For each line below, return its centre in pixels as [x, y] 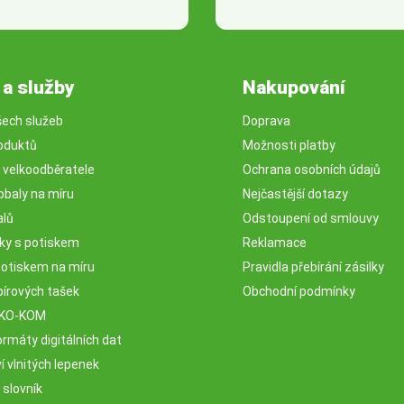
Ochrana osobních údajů [312, 170]
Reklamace [275, 243]
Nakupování [294, 87]
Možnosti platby [289, 145]
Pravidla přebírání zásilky [313, 267]
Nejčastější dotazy [295, 194]
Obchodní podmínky [299, 291]
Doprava [266, 121]
